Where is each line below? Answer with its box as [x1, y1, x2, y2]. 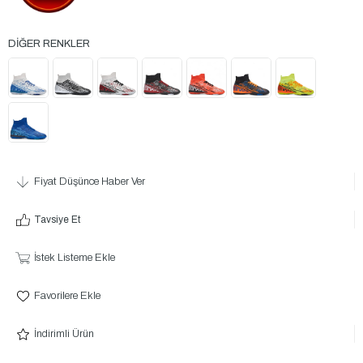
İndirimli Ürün [33, 328, 94, 340]
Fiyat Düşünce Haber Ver [33, 176, 145, 188]
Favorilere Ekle [33, 290, 100, 302]
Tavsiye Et [33, 214, 80, 226]
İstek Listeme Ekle [33, 252, 115, 264]
